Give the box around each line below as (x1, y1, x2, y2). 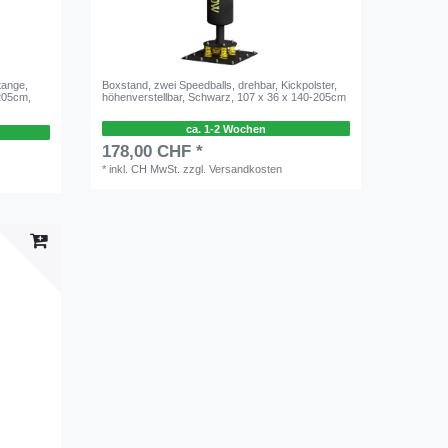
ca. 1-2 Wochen (185, 122, 266, 135)
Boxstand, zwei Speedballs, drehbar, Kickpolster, (102, 78, 338, 91)
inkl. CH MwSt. (109, 163, 181, 176)
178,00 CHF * (102, 142, 204, 162)
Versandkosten (209, 163, 283, 176)
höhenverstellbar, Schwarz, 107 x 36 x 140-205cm (102, 90, 347, 103)
